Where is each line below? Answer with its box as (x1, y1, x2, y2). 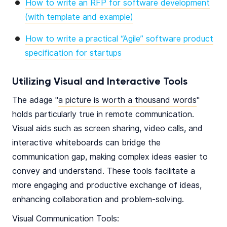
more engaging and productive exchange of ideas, (12, 180, 202, 191)
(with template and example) (25, 12, 133, 22)
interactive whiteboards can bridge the (12, 138, 161, 148)
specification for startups (25, 48, 122, 58)
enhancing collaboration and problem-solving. (12, 195, 184, 205)
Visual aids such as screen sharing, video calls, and (12, 124, 203, 134)
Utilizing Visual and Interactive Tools (12, 77, 187, 88)
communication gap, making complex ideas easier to (12, 152, 208, 162)
